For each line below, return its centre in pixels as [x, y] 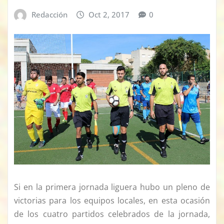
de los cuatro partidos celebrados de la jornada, [112, 214]
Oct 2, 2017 [109, 15]
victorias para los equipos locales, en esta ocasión [112, 201]
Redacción [49, 15]
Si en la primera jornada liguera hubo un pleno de [112, 187]
